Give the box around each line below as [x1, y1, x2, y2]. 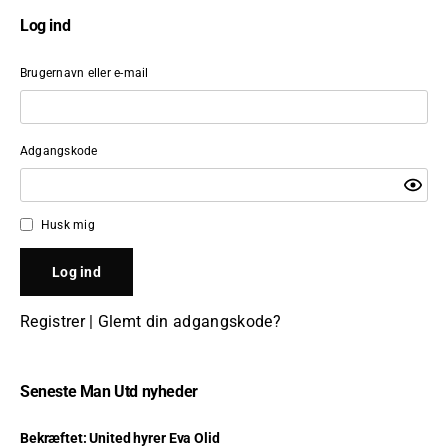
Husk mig [41, 217, 95, 232]
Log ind [20, 15, 71, 35]
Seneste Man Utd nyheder [20, 381, 198, 401]
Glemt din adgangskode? [97, 311, 281, 331]
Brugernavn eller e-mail [20, 65, 149, 80]
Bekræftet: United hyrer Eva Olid [20, 429, 220, 446]
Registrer [20, 311, 85, 331]
